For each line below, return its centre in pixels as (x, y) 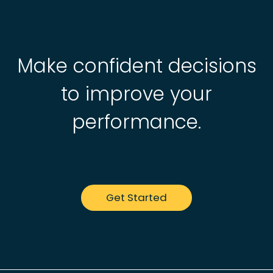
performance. (136, 122)
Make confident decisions (136, 66)
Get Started (136, 197)
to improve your (136, 94)
